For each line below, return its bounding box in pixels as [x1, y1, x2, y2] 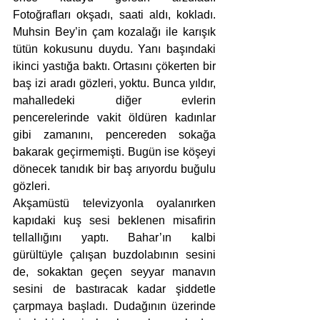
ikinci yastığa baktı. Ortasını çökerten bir [13, 60, 216, 72]
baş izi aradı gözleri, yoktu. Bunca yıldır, [13, 77, 216, 89]
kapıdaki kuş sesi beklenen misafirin [13, 214, 216, 226]
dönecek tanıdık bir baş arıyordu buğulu [13, 163, 216, 175]
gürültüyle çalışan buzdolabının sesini [13, 249, 216, 261]
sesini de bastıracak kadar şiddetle [13, 283, 216, 295]
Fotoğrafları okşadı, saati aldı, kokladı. [13, 9, 216, 21]
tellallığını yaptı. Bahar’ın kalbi [13, 231, 216, 244]
